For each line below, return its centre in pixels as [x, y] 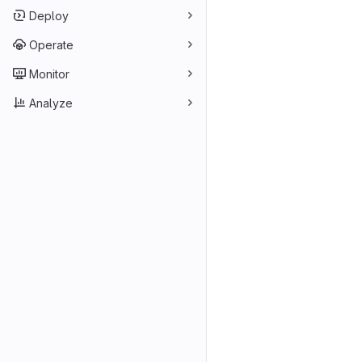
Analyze [51, 103]
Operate [51, 44]
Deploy [49, 15]
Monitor [49, 74]
